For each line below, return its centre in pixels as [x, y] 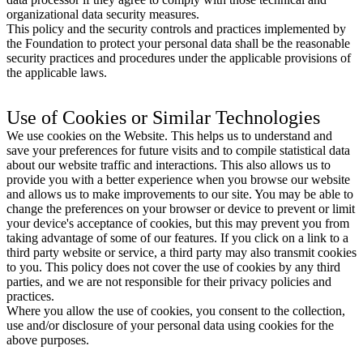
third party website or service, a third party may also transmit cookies [181, 252]
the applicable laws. [57, 72]
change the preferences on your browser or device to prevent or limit [181, 208]
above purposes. [48, 340]
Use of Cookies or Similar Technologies [163, 117]
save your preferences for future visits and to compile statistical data [178, 150]
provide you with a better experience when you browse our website [178, 179]
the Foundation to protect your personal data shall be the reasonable [178, 43]
